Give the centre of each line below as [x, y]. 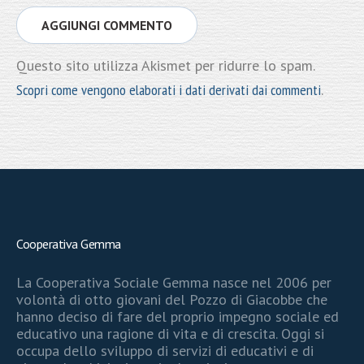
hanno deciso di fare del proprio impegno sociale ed [178, 316]
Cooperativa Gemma [69, 243]
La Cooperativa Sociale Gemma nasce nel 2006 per [174, 282]
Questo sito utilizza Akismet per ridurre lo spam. [165, 65]
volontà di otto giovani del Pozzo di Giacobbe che [172, 299]
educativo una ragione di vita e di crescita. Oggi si [171, 333]
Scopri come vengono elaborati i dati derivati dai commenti [169, 89]
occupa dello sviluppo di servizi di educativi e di [165, 350]
